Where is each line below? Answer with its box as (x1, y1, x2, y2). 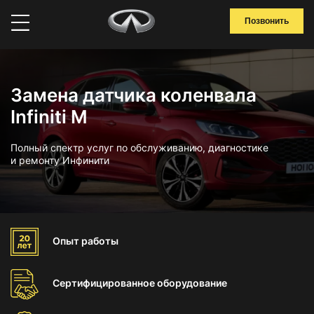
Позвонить (245, 16, 289, 26)
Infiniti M (11, 106, 88, 128)
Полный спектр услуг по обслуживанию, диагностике (11, 142, 268, 153)
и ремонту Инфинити (11, 154, 109, 166)
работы (81, 235, 118, 247)
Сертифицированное (53, 277, 157, 289)
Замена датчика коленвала (11, 84, 257, 106)
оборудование (157, 277, 227, 289)
